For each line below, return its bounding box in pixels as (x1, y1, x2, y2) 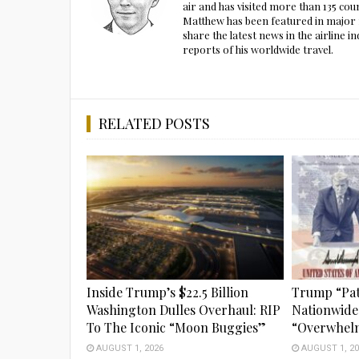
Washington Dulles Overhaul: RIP (87, 301, 280, 319)
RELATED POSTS (99, 114, 210, 133)
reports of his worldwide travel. (183, 42, 333, 56)
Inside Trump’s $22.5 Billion (87, 284, 248, 301)
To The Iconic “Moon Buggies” (87, 319, 266, 337)
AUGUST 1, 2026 (94, 343, 163, 354)
